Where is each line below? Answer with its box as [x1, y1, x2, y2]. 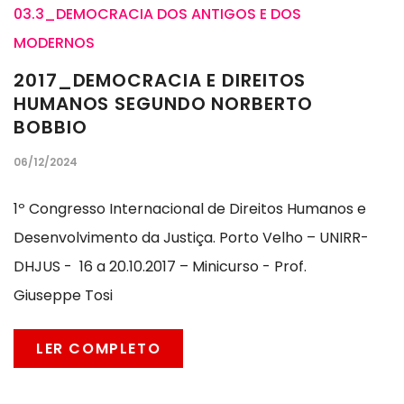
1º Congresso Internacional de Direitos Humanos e [14, 198, 366, 220]
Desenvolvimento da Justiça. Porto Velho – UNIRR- [14, 227, 369, 249]
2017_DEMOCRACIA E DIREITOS [14, 68, 307, 94]
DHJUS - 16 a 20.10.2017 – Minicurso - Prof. [14, 256, 307, 278]
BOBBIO [14, 115, 87, 141]
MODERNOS [14, 32, 95, 54]
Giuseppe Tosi [14, 285, 116, 307]
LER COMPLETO [36, 338, 161, 360]
